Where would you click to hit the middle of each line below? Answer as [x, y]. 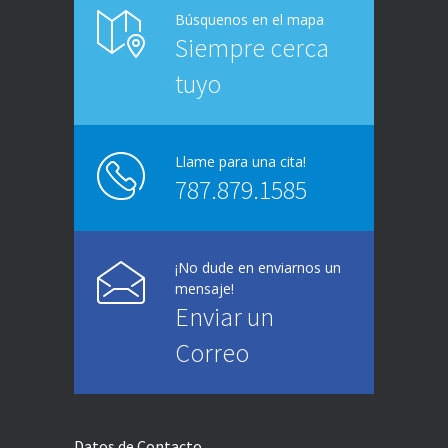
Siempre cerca [252, 47]
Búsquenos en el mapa [249, 19]
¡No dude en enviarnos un [258, 267]
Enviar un [224, 316]
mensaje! [204, 288]
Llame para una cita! [240, 161]
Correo [212, 352]
